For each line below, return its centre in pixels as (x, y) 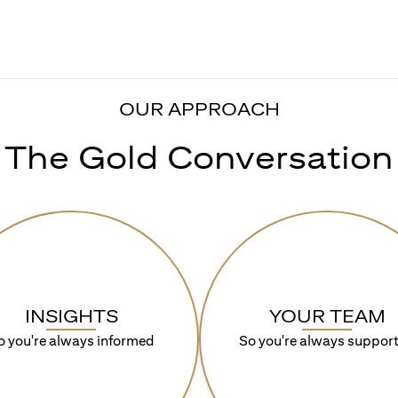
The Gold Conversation (199, 157)
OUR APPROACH (199, 109)
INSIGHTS (71, 316)
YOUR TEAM (327, 316)
